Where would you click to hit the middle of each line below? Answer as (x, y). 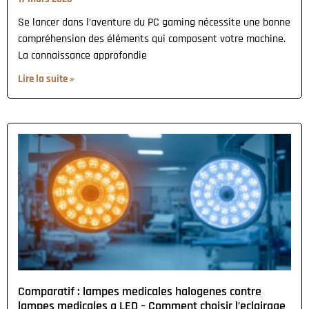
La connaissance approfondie (82, 55)
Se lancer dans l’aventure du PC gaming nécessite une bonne (154, 22)
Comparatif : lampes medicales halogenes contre (140, 291)
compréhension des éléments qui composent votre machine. (152, 39)
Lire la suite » (46, 79)
